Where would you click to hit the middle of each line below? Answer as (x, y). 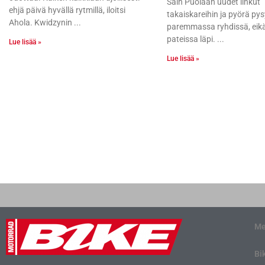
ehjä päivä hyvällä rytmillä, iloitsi (67, 10)
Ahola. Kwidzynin (41, 23)
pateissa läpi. (191, 39)
